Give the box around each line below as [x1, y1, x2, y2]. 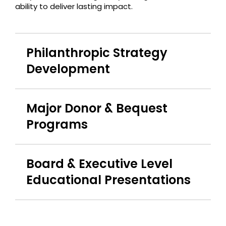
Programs [26, 116, 88, 133]
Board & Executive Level [26, 155, 173, 173]
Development [26, 61, 110, 78]
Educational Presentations [26, 172, 191, 189]
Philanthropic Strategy [26, 44, 168, 62]
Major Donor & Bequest [26, 100, 168, 117]
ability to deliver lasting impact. [15, 1, 133, 12]
